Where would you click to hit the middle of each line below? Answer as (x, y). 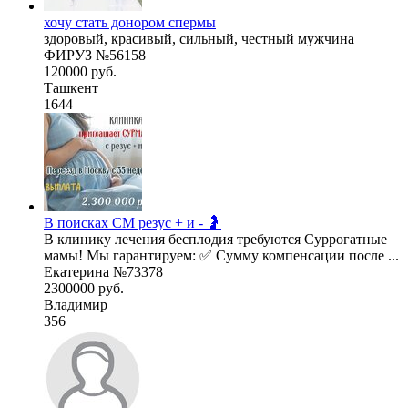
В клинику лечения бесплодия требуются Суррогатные (215, 239)
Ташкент (71, 87)
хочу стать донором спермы (130, 22)
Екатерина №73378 (103, 271)
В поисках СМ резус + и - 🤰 (133, 222)
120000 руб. (80, 71)
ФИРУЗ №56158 (95, 55)
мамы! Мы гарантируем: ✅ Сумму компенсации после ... (221, 255)
